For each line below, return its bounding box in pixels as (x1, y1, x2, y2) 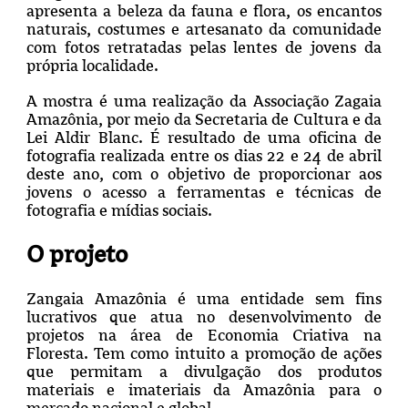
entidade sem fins (240, 289, 382, 308)
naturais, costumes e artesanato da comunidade (25, 19, 382, 38)
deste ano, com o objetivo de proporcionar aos (25, 164, 382, 183)
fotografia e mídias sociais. (25, 200, 212, 219)
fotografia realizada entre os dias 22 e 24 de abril (25, 146, 382, 165)
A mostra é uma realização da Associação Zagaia (25, 91, 382, 110)
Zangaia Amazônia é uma (25, 289, 241, 308)
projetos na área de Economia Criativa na (25, 325, 382, 344)
